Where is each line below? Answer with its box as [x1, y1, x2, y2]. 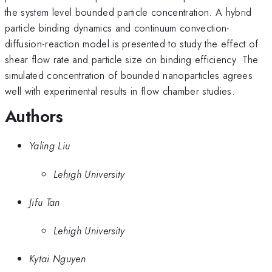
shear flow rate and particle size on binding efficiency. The [5, 52, 259, 67]
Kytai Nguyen [29, 251, 86, 267]
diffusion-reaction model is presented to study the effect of [5, 36, 259, 51]
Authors [5, 103, 63, 129]
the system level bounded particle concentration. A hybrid [5, 4, 252, 19]
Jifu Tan [29, 195, 60, 210]
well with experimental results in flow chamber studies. [5, 83, 236, 98]
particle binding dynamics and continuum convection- [5, 20, 230, 35]
